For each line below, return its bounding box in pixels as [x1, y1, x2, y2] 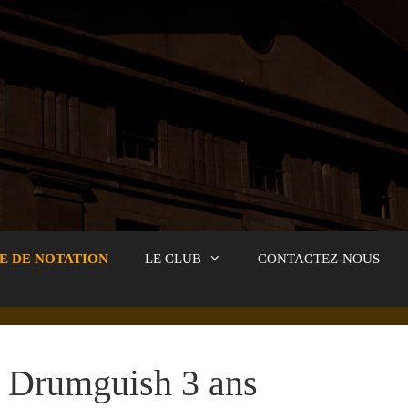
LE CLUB [144, 251, 201, 266]
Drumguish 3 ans [8, 362, 258, 403]
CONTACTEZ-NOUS [257, 251, 380, 266]
